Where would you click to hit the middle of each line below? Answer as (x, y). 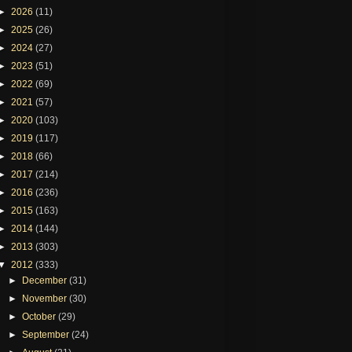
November (46, 298)
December (46, 280)
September (47, 334)
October (40, 316)
